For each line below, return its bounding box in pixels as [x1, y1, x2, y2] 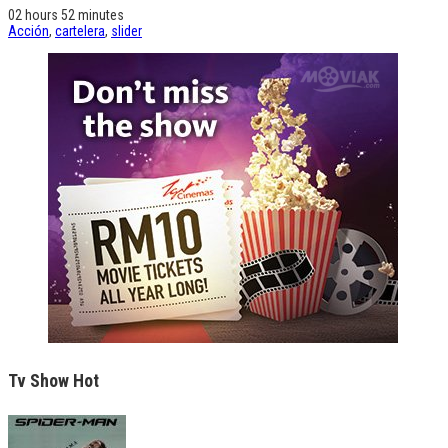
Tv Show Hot [8, 370, 99, 392]
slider [111, 23, 142, 40]
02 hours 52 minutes [8, 7, 124, 24]
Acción [8, 23, 49, 40]
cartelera [55, 23, 105, 40]
